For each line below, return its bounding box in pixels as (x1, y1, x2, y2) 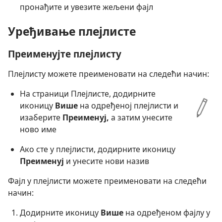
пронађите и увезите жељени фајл (20, 1, 153, 12)
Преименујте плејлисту (8, 47, 121, 61)
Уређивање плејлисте (8, 23, 136, 39)
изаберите (20, 112, 62, 123)
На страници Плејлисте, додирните (20, 88, 156, 100)
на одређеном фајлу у (123, 207, 210, 219)
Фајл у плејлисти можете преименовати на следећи (8, 175, 207, 187)
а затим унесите (109, 112, 172, 123)
